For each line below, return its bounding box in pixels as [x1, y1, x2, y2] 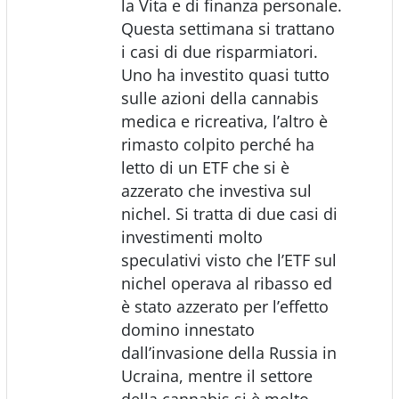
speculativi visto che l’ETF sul [120, 248, 337, 271]
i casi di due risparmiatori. [120, 40, 318, 62]
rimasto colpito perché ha [120, 133, 314, 155]
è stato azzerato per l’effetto [120, 295, 329, 317]
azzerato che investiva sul [120, 179, 312, 201]
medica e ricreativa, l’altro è [120, 110, 328, 132]
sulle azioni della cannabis [120, 86, 319, 109]
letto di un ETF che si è [120, 156, 289, 178]
